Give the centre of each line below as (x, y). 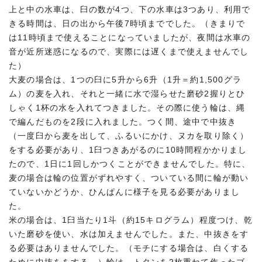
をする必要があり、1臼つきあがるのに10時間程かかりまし (128, 150)
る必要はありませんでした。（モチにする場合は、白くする (129, 248)
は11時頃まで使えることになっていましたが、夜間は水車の (130, 37)
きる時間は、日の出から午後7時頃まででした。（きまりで (127, 23)
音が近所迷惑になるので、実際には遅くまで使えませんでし (129, 51)
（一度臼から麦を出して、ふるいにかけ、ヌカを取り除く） (129, 136)
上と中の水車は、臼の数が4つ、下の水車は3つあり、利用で (130, 9)
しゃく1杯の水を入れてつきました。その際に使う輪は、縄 (127, 108)
